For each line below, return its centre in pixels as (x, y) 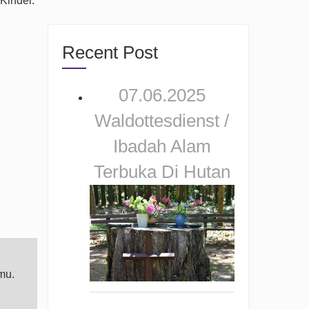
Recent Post (110, 53)
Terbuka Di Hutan (162, 172)
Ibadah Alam (162, 147)
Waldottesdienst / (162, 121)
